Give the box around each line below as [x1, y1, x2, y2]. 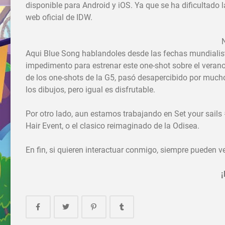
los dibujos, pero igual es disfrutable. [26, 85, 155, 95]
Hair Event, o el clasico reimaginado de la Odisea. [26, 121, 199, 131]
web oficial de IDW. [26, 13, 92, 23]
